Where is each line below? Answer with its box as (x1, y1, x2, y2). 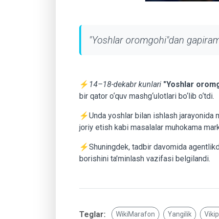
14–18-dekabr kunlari (89, 80, 161, 89)
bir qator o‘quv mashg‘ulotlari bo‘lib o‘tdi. (79, 91, 216, 101)
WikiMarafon (116, 210, 155, 218)
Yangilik (168, 210, 192, 218)
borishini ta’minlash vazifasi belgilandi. (79, 154, 212, 163)
